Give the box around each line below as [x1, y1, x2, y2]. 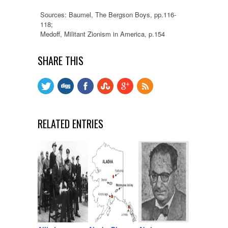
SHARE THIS [38, 53, 83, 69]
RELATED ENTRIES [38, 116, 103, 132]
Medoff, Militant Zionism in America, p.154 [40, 29, 165, 39]
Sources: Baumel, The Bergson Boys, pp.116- [40, 10, 176, 20]
